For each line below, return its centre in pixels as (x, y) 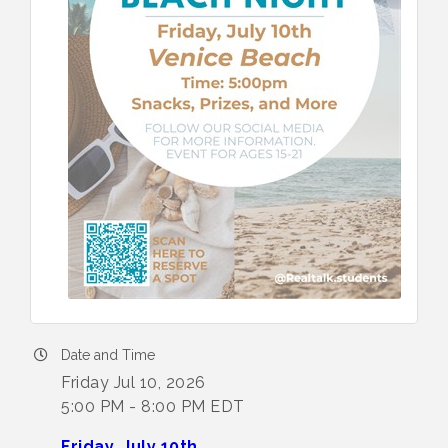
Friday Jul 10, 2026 (133, 382)
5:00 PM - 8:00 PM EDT (153, 406)
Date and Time (108, 354)
